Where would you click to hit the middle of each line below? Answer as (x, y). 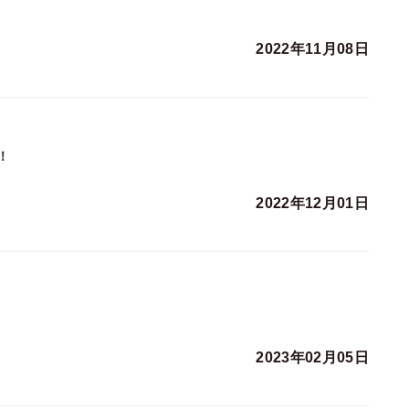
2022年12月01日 (312, 204)
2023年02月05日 (312, 358)
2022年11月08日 (312, 49)
